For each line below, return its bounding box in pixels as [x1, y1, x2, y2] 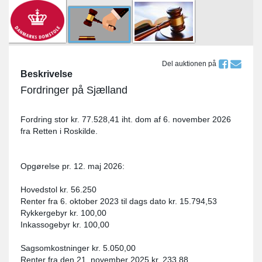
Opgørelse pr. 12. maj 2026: [20, 161, 125, 171]
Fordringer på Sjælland [20, 84, 127, 96]
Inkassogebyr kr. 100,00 [20, 220, 109, 230]
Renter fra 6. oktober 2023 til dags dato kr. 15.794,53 [20, 196, 217, 206]
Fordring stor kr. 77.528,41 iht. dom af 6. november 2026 [20, 115, 231, 125]
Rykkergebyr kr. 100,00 [20, 208, 106, 218]
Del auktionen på [162, 60, 216, 68]
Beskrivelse [20, 69, 73, 80]
